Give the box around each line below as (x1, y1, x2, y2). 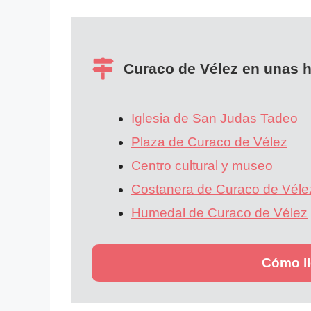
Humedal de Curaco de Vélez (131, 205, 308, 220)
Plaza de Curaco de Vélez (131, 134, 287, 149)
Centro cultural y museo (131, 158, 273, 173)
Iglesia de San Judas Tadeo (131, 110, 298, 126)
